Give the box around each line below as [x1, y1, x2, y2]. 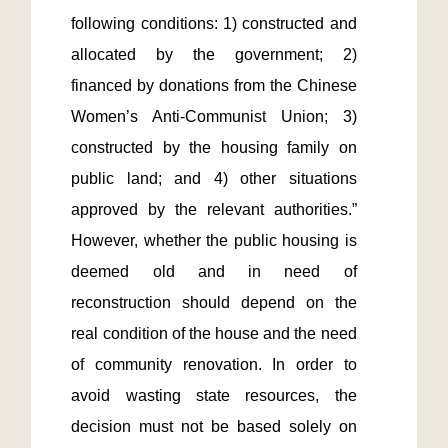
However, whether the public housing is [71, 232, 357, 249]
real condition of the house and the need [71, 325, 357, 342]
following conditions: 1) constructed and [71, 15, 357, 32]
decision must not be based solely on [71, 418, 357, 435]
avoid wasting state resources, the [71, 387, 357, 404]
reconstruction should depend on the [71, 294, 357, 311]
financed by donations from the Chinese [71, 77, 357, 94]
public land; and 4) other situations [71, 170, 357, 187]
